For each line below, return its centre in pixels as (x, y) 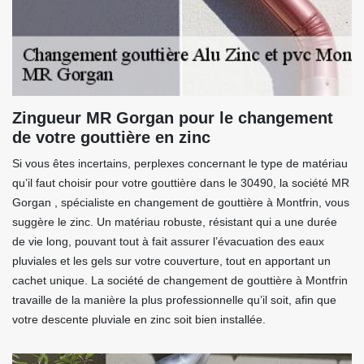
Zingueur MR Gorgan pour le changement (173, 118)
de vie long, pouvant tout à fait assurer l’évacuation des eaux (168, 241)
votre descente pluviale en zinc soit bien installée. (139, 319)
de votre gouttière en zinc (111, 137)
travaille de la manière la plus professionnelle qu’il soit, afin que (174, 300)
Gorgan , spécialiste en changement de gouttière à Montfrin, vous (181, 202)
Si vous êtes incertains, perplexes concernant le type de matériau (180, 163)
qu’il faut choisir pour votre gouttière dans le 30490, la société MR (181, 183)
